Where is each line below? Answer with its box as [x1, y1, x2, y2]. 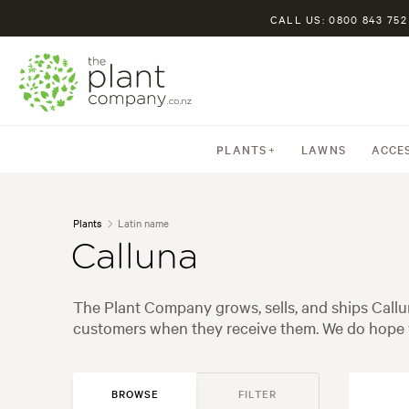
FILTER [237, 386, 278, 401]
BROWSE [110, 386, 160, 401]
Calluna [70, 240, 198, 276]
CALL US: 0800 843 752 [269, 12, 407, 26]
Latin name [118, 215, 169, 230]
